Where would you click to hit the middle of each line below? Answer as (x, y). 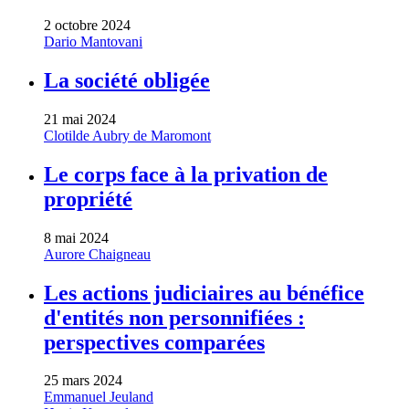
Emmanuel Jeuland (99, 397)
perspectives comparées (154, 342)
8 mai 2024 (76, 237)
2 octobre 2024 (87, 25)
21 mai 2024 (80, 119)
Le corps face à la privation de (186, 174)
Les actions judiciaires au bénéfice (204, 293)
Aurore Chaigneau (97, 254)
